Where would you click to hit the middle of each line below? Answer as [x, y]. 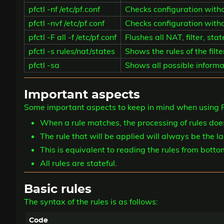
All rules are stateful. [78, 163]
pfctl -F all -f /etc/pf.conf [72, 37]
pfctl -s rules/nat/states [72, 51]
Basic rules [58, 189]
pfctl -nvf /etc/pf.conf [66, 23]
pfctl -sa [44, 65]
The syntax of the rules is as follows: [91, 201]
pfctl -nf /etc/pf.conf [64, 9]
